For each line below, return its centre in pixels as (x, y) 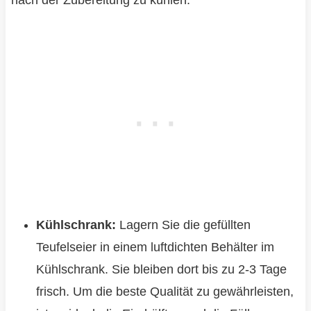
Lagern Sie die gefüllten (183, 225)
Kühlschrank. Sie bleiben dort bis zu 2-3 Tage (161, 270)
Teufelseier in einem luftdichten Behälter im (155, 247)
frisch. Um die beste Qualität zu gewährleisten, (165, 292)
